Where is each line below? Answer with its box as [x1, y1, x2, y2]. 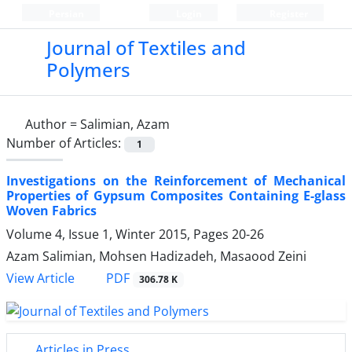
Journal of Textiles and [46, 35, 246, 60]
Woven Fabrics [6, 202, 97, 220]
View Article [6, 269, 75, 288]
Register [266, 7, 308, 20]
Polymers [46, 57, 130, 82]
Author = [25, 115, 80, 133]
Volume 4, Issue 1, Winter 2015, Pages [6, 225, 232, 244]
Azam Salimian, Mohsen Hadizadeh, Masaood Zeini [6, 247, 306, 266]
